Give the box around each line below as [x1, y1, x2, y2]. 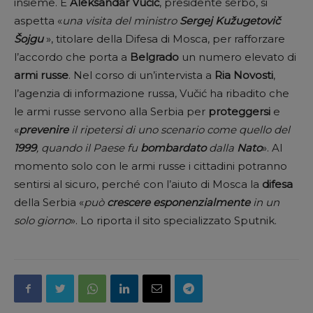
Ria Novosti [214, 68, 273, 82]
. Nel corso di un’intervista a [68, 68, 214, 82]
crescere [107, 195, 150, 209]
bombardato [140, 140, 206, 154]
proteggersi [208, 104, 270, 118]
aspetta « [14, 13, 62, 27]
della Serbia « [14, 195, 84, 209]
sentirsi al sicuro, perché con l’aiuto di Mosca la [14, 177, 262, 191]
